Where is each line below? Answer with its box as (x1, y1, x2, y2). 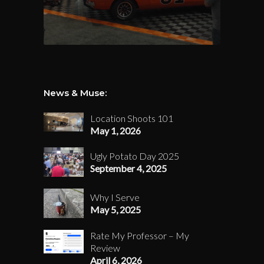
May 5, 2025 (90, 204, 141, 216)
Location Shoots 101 (90, 113, 173, 124)
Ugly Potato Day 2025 (90, 150, 179, 162)
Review (90, 242, 120, 254)
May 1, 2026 (90, 125, 141, 137)
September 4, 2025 (90, 163, 167, 174)
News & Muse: (44, 87, 107, 99)
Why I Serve (90, 192, 140, 203)
